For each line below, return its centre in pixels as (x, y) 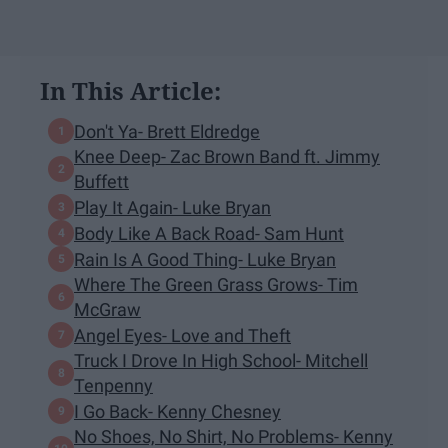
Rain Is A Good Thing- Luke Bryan (205, 259)
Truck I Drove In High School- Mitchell (221, 361)
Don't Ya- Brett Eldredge (167, 131)
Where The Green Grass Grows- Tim (216, 285)
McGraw (107, 310)
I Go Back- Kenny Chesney (177, 411)
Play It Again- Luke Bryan (172, 207)
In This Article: (130, 91)
